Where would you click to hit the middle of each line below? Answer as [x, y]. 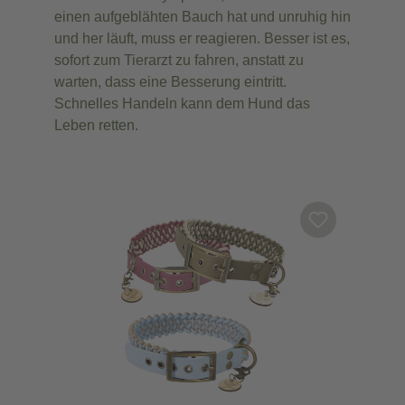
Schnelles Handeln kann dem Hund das [182, 104]
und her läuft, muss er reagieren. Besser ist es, [202, 39]
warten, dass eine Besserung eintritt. [170, 82]
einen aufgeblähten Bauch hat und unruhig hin [202, 17]
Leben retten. [96, 126]
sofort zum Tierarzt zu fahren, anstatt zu [179, 61]
